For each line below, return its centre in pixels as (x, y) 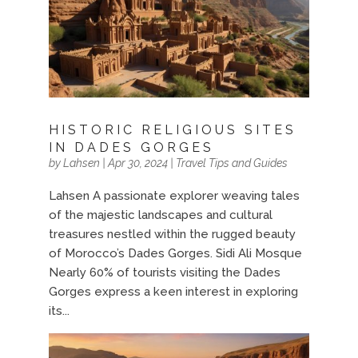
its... (59, 310)
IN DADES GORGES (131, 147)
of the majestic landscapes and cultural (160, 215)
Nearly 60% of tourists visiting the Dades (164, 272)
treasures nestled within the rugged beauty (172, 234)
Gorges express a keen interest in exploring (173, 291)
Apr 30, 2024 (137, 163)
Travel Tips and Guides (231, 163)
